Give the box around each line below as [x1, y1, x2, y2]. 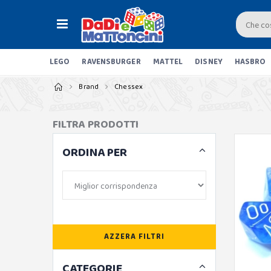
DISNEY [195, 56, 223, 68]
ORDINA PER [62, 143, 127, 162]
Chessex [114, 81, 143, 93]
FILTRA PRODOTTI [53, 116, 139, 133]
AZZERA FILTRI [104, 230, 165, 243]
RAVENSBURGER [82, 56, 141, 68]
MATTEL [152, 56, 183, 68]
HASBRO [234, 56, 266, 68]
